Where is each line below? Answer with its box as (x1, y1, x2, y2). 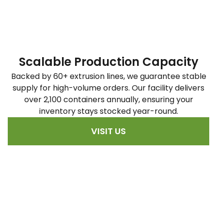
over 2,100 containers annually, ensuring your (24, 94, 193, 106)
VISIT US (91, 125, 126, 138)
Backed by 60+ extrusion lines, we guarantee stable (11, 71, 206, 82)
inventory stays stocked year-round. (39, 106, 178, 117)
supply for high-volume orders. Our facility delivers (13, 82, 204, 94)
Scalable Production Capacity (18, 54, 199, 70)
